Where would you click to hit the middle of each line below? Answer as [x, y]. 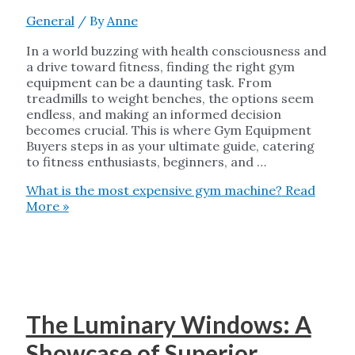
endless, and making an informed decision [153, 114]
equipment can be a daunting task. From [149, 82]
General [50, 20]
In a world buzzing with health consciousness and [176, 50]
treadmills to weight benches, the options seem [170, 98]
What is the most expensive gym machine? [154, 190]
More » [47, 206]
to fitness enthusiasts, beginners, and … [146, 161]
